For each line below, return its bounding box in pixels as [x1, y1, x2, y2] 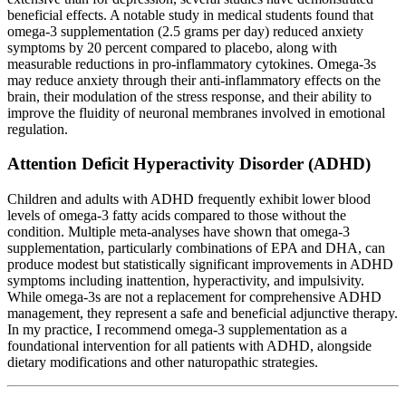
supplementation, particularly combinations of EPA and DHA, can [7, 240, 385, 256]
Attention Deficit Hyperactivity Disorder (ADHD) [7, 154, 371, 174]
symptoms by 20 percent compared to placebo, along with [7, 39, 337, 55]
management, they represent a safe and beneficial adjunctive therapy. [7, 305, 398, 322]
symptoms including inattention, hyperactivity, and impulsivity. [7, 273, 364, 289]
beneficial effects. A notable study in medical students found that [7, 6, 373, 23]
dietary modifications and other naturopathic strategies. [7, 354, 318, 371]
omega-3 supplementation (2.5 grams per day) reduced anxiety [7, 23, 363, 39]
